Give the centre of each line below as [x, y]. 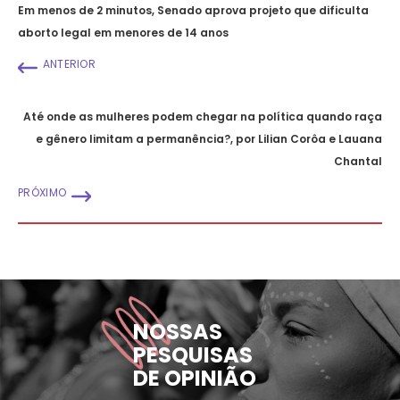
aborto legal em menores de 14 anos [123, 32]
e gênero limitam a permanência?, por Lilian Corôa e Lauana [209, 138]
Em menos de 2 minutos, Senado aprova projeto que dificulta [193, 10]
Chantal [358, 161]
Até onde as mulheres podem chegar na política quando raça [203, 116]
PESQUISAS [193, 355]
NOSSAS [178, 332]
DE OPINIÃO [195, 378]
